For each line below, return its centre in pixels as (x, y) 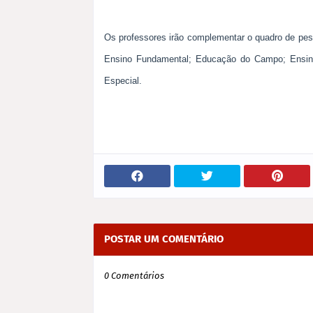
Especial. (123, 81)
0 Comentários (134, 276)
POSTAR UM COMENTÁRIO (164, 239)
